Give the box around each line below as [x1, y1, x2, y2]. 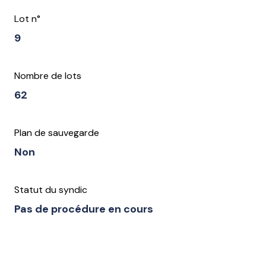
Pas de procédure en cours [14, 202, 153, 217]
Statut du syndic [14, 183, 87, 197]
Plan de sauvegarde [14, 126, 99, 140]
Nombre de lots [14, 69, 81, 83]
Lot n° [14, 12, 40, 26]
